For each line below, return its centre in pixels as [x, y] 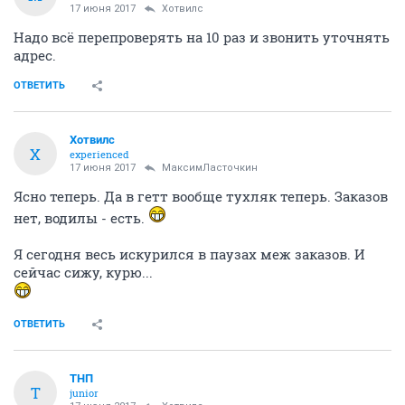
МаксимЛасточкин [210, 168]
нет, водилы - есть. [81, 218]
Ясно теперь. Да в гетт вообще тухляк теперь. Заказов [201, 197]
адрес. [35, 56]
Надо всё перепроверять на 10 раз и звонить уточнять [202, 38]
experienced [99, 155]
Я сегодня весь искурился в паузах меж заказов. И [189, 254]
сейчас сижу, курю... [83, 273]
